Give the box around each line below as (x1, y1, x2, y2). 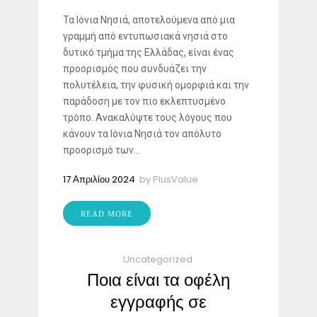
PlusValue (153, 173, 198, 187)
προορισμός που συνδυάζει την (63, 63, 207, 75)
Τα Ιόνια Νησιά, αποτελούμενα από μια (63, 14, 235, 26)
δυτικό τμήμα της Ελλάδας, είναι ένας (63, 47, 234, 59)
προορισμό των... (63, 144, 140, 156)
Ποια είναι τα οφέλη (87, 268, 230, 292)
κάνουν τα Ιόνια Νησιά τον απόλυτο (63, 128, 221, 140)
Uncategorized (122, 253, 192, 267)
